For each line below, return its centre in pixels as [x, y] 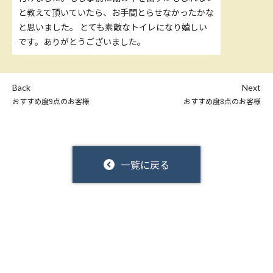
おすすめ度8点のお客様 [222, 101]
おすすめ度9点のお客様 [51, 101]
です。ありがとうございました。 [82, 42]
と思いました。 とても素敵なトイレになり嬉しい [113, 27]
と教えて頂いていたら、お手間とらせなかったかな [116, 12]
